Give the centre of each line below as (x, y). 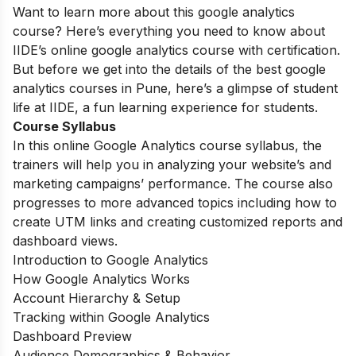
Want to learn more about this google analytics (154, 12)
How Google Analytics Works (101, 279)
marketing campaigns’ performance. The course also (173, 183)
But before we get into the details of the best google (169, 69)
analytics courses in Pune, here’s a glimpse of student (175, 88)
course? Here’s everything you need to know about (169, 31)
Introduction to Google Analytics (110, 259)
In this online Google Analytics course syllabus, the (167, 145)
